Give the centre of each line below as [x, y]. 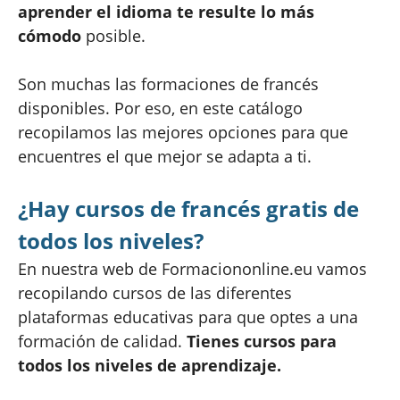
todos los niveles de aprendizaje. [150, 365]
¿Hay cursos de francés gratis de [188, 208]
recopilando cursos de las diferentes [155, 292]
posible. [113, 35]
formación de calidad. [100, 341]
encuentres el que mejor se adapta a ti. [165, 156]
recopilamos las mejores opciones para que [183, 132]
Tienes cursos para [259, 341]
